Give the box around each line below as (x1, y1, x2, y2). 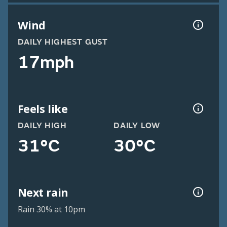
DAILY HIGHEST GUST (17, 37, 108, 48)
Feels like (17, 101, 68, 116)
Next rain (17, 184, 68, 200)
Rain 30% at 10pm (17, 204, 85, 215)
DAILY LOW (113, 121, 161, 131)
